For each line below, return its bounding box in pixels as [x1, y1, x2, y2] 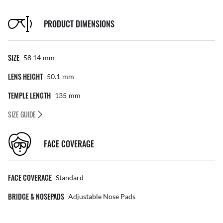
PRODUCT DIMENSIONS [44, 17, 114, 30]
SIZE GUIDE [8, 109, 36, 120]
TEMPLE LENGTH [8, 90, 51, 101]
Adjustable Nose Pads [68, 192, 135, 201]
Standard [56, 173, 84, 182]
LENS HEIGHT [8, 71, 43, 82]
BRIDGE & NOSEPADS [8, 191, 64, 202]
